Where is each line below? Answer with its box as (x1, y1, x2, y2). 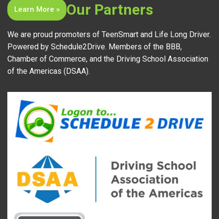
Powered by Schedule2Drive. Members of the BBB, (7, 42, 182, 52)
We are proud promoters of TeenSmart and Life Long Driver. (7, 30, 211, 40)
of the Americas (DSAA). (7, 66, 90, 76)
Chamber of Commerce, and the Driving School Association (7, 54, 208, 64)
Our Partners (66, 1, 153, 19)
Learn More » (14, 5, 60, 14)
